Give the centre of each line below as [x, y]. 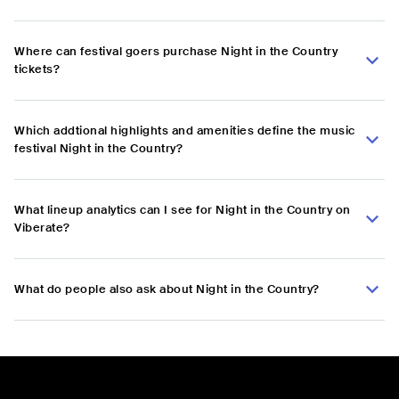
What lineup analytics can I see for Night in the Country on [183, 210]
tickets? [37, 69]
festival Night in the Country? [98, 149]
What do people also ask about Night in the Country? [167, 289]
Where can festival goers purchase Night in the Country [176, 52]
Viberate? [42, 228]
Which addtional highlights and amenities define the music [185, 131]
